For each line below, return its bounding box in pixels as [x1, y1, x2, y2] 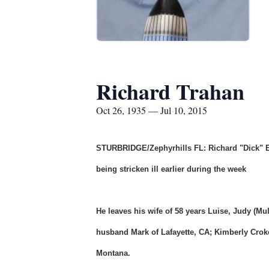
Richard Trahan [96, 76, 244, 107]
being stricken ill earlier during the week [96, 165, 246, 174]
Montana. [96, 249, 130, 258]
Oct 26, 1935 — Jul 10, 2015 [96, 104, 207, 116]
